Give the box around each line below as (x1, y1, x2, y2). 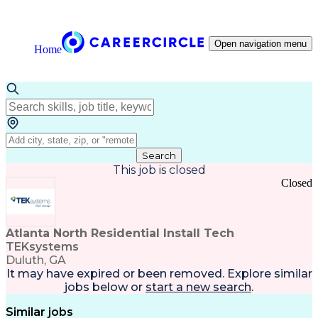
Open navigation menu (214, 38, 307, 49)
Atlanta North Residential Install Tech (6, 226, 234, 240)
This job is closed (112, 163, 206, 177)
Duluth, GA (6, 253, 66, 267)
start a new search (146, 280, 251, 294)
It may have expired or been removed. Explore (6, 267, 271, 280)
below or (89, 280, 143, 294)
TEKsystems (6, 240, 79, 253)
